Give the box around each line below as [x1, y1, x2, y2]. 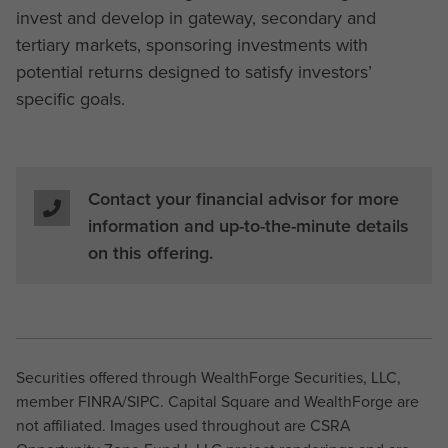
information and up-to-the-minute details [87, 212, 409, 238]
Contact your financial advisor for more [87, 185, 399, 211]
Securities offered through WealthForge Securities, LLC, [15, 365, 401, 389]
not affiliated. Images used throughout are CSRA [15, 413, 350, 437]
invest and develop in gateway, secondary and [15, 4, 376, 31]
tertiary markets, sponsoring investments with [15, 31, 368, 58]
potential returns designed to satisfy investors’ [15, 58, 372, 85]
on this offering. [87, 239, 213, 265]
